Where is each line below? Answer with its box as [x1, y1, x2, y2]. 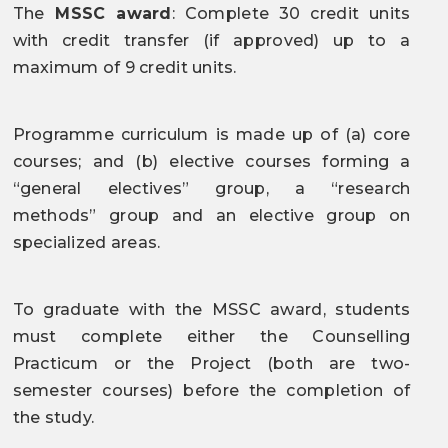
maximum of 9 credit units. [12, 58, 237, 77]
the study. [12, 408, 95, 427]
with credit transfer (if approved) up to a [12, 31, 411, 50]
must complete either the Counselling [12, 327, 411, 346]
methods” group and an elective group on [12, 206, 411, 225]
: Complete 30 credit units [171, 4, 411, 23]
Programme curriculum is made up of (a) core [12, 125, 411, 144]
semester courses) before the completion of [12, 381, 411, 400]
